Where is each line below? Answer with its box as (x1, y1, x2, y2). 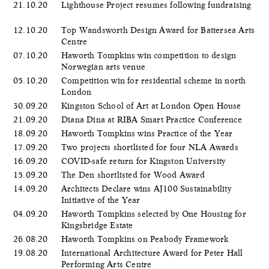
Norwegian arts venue (61, 61, 148, 71)
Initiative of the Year (61, 195, 143, 205)
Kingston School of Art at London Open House (61, 100, 244, 110)
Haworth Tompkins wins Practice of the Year (61, 128, 235, 138)
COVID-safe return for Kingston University (61, 156, 228, 166)
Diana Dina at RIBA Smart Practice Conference (61, 114, 244, 124)
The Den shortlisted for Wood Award (61, 169, 207, 180)
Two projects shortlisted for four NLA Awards (61, 142, 241, 152)
